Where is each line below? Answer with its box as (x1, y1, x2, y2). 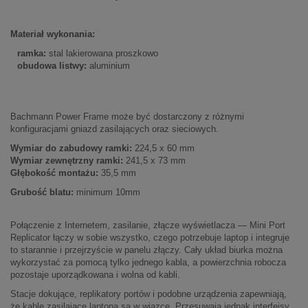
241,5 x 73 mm (123, 155, 186, 166)
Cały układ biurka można (184, 245, 283, 255)
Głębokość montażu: (10, 168, 98, 178)
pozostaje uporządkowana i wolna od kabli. (10, 269, 180, 280)
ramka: (17, 48, 49, 58)
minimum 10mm (74, 187, 140, 197)
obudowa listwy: (17, 60, 87, 71)
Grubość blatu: (10, 187, 74, 197)
